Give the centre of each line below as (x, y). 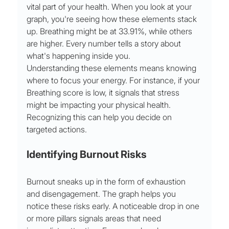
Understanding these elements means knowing (113, 68)
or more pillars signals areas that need (95, 219)
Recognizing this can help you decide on (100, 117)
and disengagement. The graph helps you (102, 194)
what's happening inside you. (79, 56)
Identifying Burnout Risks (87, 155)
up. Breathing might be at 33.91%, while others (111, 31)
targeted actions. (57, 130)
